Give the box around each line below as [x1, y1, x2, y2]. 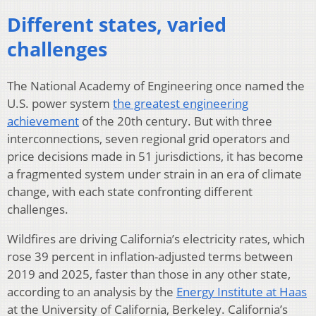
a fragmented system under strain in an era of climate [7, 166, 302, 183]
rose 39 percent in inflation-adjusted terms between [7, 248, 293, 265]
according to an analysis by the [7, 284, 176, 300]
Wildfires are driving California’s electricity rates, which [7, 231, 305, 248]
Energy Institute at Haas [176, 284, 307, 300]
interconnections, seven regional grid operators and [7, 130, 290, 147]
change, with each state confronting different [7, 183, 253, 200]
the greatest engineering [113, 95, 248, 112]
